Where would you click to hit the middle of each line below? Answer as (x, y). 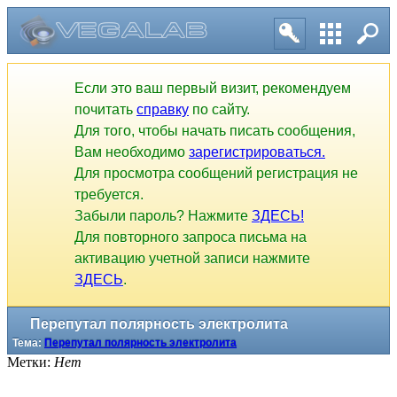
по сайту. (219, 110)
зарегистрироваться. (257, 152)
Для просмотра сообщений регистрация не (216, 174)
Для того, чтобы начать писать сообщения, (215, 131)
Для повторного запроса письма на (191, 237)
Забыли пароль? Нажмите (163, 216)
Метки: (31, 362)
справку (163, 110)
